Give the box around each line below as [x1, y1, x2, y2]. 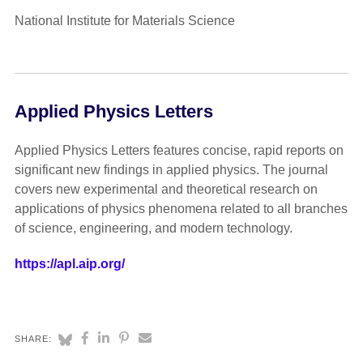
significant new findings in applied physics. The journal [14, 163, 328, 177]
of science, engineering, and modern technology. [14, 221, 293, 236]
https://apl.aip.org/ [14, 257, 125, 271]
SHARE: [14, 334, 53, 344]
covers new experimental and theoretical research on [14, 182, 318, 197]
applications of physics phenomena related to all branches [14, 202, 348, 216]
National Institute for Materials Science [14, 14, 235, 28]
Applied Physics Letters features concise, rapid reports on [14, 143, 344, 158]
